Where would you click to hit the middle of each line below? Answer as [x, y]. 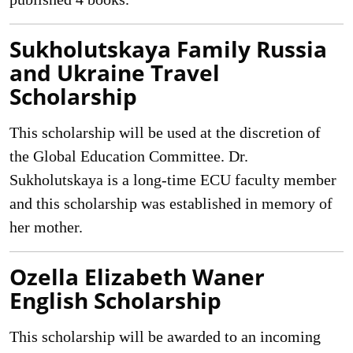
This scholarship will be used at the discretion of [165, 132]
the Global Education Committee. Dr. [129, 156]
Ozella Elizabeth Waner [137, 277]
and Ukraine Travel [115, 72]
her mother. [46, 227]
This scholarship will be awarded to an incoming [165, 336]
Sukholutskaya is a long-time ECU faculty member [173, 180]
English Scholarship [115, 300]
